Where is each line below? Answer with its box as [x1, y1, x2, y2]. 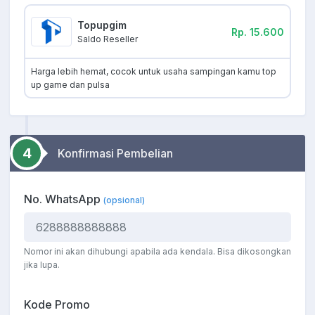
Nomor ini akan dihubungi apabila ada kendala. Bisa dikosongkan [24, 246, 291, 257]
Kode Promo [24, 297, 90, 312]
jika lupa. [24, 259, 60, 271]
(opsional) [103, 195, 145, 206]
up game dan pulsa [31, 79, 110, 91]
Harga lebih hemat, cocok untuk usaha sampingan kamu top [31, 66, 276, 77]
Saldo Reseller [77, 34, 138, 45]
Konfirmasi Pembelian [58, 146, 173, 161]
